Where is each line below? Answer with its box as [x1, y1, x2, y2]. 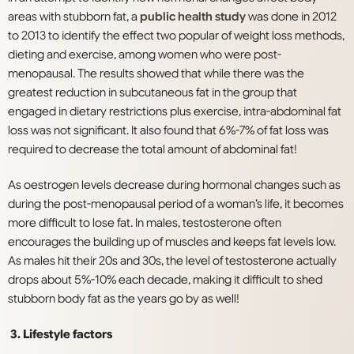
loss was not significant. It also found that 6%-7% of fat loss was [8, 123, 329, 138]
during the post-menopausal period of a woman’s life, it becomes [8, 197, 344, 212]
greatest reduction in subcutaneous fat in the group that [8, 85, 297, 100]
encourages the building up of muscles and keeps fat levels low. [8, 235, 336, 250]
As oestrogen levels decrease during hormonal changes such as [8, 178, 341, 193]
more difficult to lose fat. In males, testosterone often [8, 216, 281, 231]
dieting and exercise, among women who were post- [8, 47, 281, 62]
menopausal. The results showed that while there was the [8, 66, 304, 81]
